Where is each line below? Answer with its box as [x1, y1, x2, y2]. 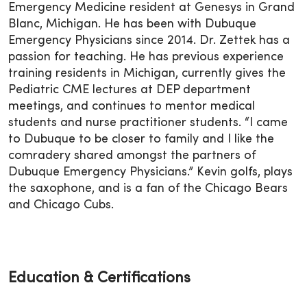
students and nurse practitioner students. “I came [8, 116, 288, 129]
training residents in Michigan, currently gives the [8, 67, 286, 79]
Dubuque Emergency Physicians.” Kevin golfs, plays [8, 166, 293, 178]
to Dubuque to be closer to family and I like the [8, 133, 274, 145]
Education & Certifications [8, 271, 191, 286]
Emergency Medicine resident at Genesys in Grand [8, 1, 295, 14]
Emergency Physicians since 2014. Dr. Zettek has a [8, 34, 290, 47]
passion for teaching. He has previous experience [8, 51, 284, 63]
